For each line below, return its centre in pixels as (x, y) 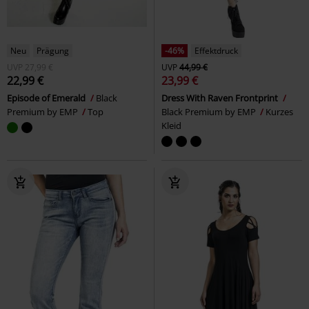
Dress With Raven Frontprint (221, 98)
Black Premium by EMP (210, 112)
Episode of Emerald (47, 98)
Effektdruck (216, 51)
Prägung (53, 51)
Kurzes (279, 112)
